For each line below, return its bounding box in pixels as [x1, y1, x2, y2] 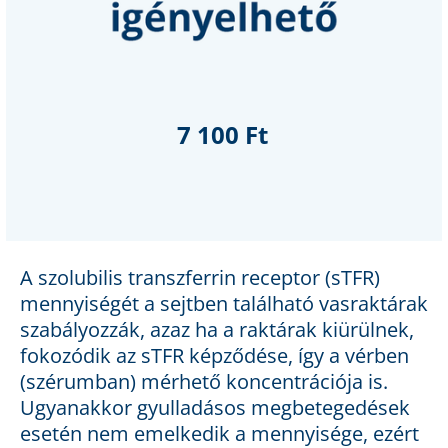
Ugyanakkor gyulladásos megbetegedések [20, 394, 410, 422]
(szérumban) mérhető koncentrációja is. [20, 368, 388, 396]
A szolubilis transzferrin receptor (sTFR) [20, 264, 380, 292]
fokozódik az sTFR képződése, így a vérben [20, 342, 409, 370]
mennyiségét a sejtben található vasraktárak [20, 290, 428, 318]
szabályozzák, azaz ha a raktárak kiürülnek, [20, 316, 414, 344]
